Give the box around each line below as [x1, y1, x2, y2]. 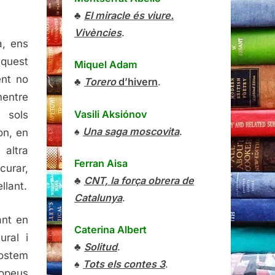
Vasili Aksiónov [74, 107, 147, 120]
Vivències [74, 26, 122, 39]
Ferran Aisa [74, 157, 128, 169]
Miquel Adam [74, 58, 137, 71]
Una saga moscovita [83, 125, 179, 137]
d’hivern [118, 76, 158, 88]
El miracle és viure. [84, 9, 174, 22]
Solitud [84, 241, 117, 253]
